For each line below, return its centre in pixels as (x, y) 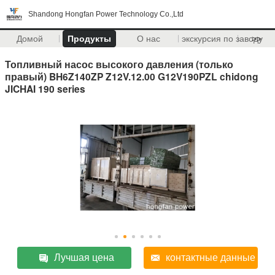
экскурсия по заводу (222, 39)
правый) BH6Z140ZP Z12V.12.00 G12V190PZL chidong (132, 76)
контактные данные (210, 257)
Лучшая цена (84, 257)
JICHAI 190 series (45, 88)
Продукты (89, 39)
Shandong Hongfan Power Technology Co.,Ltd (106, 14)
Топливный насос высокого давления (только (119, 64)
